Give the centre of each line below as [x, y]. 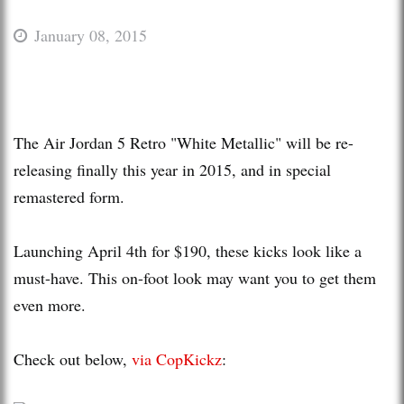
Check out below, [73, 358]
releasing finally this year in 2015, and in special [172, 169]
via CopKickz [177, 358]
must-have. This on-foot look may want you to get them [195, 277]
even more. [50, 304]
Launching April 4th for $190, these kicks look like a [188, 250]
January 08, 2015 [91, 35]
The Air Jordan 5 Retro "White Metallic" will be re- [184, 142]
